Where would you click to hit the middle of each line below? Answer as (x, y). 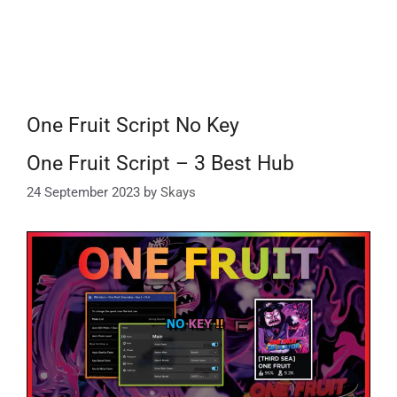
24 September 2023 (83, 192)
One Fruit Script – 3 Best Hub (160, 163)
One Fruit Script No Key (133, 125)
